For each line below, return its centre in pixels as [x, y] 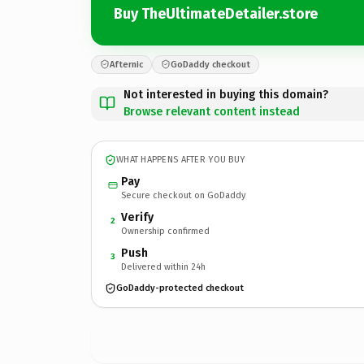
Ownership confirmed [165, 231]
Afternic [126, 64]
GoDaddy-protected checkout [180, 288]
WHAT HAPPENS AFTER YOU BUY [181, 160]
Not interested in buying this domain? [226, 94]
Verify [137, 217]
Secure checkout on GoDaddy [183, 195]
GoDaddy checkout [210, 64]
